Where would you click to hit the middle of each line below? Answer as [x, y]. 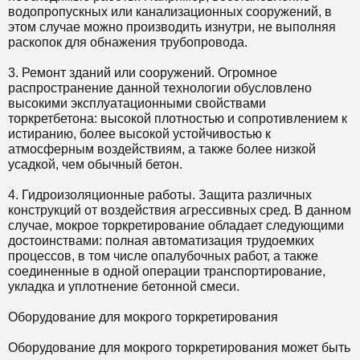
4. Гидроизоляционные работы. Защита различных [160, 195]
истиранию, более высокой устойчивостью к [139, 134]
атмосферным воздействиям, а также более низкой [162, 149]
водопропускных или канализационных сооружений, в [170, 12]
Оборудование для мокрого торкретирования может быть [179, 348]
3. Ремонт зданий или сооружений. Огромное [143, 73]
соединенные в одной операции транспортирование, [167, 271]
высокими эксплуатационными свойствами [137, 103]
